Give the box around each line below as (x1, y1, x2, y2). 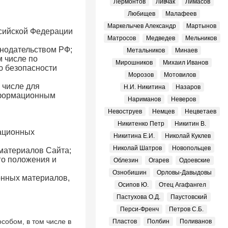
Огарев (149, 157, 169, 164)
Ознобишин (112, 169, 147, 176)
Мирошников (116, 59, 153, 66)
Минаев (175, 47, 197, 54)
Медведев (146, 35, 175, 42)
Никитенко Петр (118, 120, 164, 127)
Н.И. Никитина (123, 83, 165, 91)
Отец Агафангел (158, 181, 206, 188)
